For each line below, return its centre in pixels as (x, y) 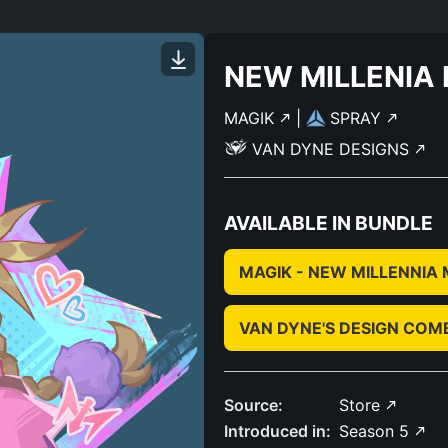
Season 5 (376, 431)
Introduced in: (277, 431)
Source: (253, 405)
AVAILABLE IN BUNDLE (328, 223)
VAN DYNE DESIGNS (333, 149)
